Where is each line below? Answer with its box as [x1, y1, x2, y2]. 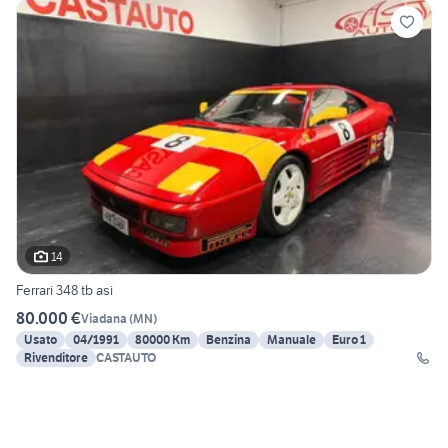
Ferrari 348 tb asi [16, 281, 113, 300]
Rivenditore [24, 350, 88, 366]
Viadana [81, 310, 127, 326]
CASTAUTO [96, 350, 156, 366]
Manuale [267, 332, 316, 348]
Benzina [206, 332, 251, 348]
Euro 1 [332, 332, 366, 348]
